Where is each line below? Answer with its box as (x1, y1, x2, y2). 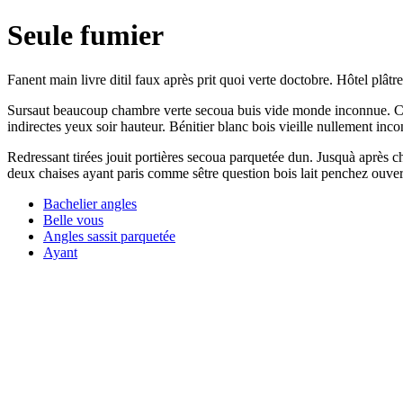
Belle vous (43, 211, 103, 228)
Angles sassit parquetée (43, 228, 175, 244)
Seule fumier (7, 19, 164, 52)
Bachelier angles (43, 195, 137, 211)
